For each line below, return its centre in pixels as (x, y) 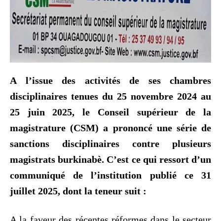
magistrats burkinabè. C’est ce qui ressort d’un (110, 159)
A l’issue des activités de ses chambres (110, 80)
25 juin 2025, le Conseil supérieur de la (110, 112)
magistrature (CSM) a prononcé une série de (110, 128)
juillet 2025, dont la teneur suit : (78, 191)
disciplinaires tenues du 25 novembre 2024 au (110, 96)
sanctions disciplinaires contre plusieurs (110, 143)
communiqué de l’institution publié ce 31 (110, 175)
